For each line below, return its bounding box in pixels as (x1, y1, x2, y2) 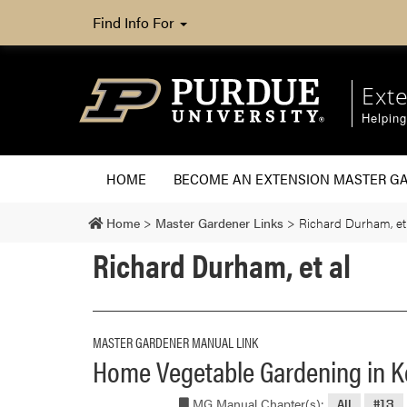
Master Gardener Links (155, 213, 283, 232)
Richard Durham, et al (93, 240, 351, 288)
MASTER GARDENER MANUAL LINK (93, 331, 258, 352)
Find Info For (93, 12, 178, 33)
